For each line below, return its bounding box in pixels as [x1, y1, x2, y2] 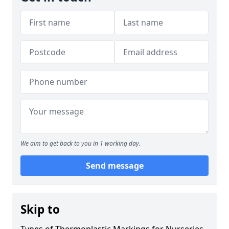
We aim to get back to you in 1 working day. [20, 139, 141, 148]
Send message [85, 160, 144, 171]
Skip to [20, 201, 60, 217]
